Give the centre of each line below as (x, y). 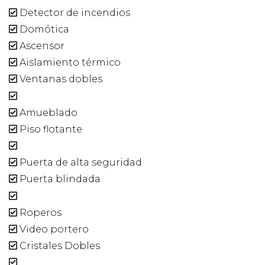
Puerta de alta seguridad (80, 163)
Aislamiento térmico (69, 63)
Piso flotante (50, 129)
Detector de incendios (74, 12)
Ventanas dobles (60, 79)
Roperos (39, 212)
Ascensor (41, 46)
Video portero (53, 229)
